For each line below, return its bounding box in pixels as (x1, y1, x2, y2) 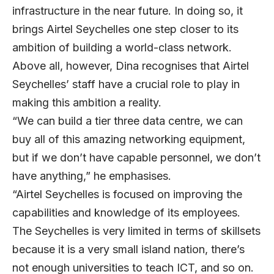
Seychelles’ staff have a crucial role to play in (12, 77, 240, 91)
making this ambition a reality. (12, 95, 161, 109)
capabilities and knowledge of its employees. (12, 206, 240, 219)
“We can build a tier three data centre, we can (12, 114, 243, 127)
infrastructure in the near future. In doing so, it (12, 4, 243, 17)
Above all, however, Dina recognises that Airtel (12, 59, 249, 72)
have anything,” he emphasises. (12, 169, 171, 182)
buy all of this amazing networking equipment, (12, 132, 245, 146)
